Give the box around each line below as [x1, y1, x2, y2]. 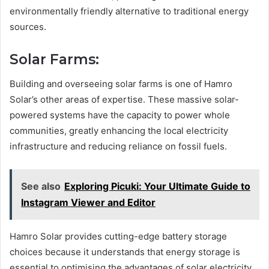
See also [21, 180, 61, 192]
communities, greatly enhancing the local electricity [10, 124, 228, 136]
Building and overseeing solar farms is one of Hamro [10, 77, 232, 89]
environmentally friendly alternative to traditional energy [10, 5, 249, 17]
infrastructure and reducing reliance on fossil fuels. [10, 140, 227, 152]
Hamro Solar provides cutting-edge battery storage [10, 230, 227, 242]
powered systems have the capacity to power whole [10, 109, 230, 121]
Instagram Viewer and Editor [21, 196, 156, 208]
